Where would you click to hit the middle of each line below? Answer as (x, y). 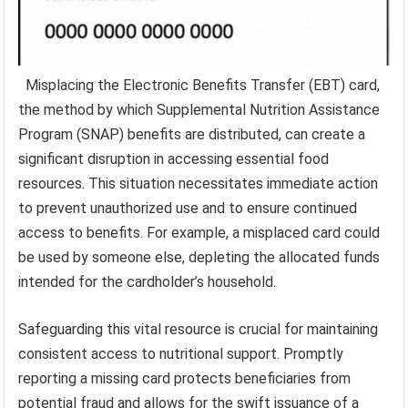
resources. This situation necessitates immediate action (199, 183)
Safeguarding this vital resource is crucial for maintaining (199, 329)
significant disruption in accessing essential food (174, 158)
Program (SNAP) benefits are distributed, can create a (192, 134)
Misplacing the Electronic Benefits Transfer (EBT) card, (203, 85)
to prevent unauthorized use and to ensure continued (188, 208)
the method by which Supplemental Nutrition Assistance (199, 109)
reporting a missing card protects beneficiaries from (185, 378)
